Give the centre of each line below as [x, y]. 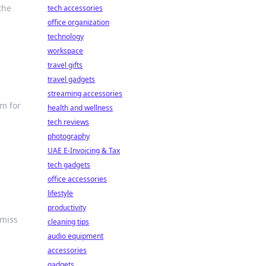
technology [66, 37]
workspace [65, 51]
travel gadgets [71, 79]
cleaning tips [68, 222]
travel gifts [65, 65]
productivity [67, 208]
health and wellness [80, 108]
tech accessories [75, 8]
